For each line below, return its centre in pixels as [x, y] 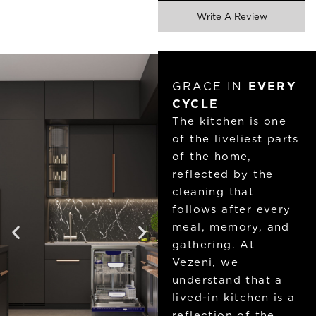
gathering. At [214, 245]
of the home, [212, 157]
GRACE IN [210, 87]
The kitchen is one [230, 122]
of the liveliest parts [236, 139]
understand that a [227, 280]
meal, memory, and [231, 227]
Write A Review [232, 17]
